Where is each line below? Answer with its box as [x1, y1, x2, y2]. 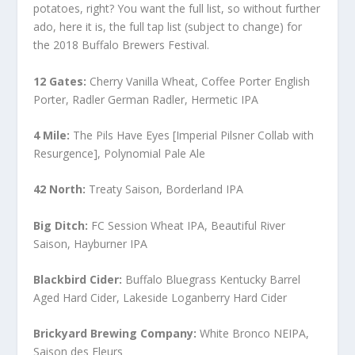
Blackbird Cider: [33, 272, 123, 288]
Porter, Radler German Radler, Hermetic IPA [33, 91, 259, 107]
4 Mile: [33, 127, 71, 143]
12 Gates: [33, 73, 87, 89]
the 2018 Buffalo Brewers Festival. [33, 37, 210, 53]
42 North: [33, 181, 86, 197]
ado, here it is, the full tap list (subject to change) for [33, 19, 303, 35]
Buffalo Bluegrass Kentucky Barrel [122, 272, 301, 288]
